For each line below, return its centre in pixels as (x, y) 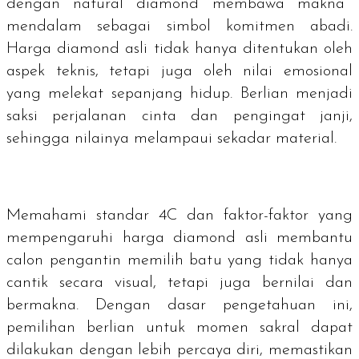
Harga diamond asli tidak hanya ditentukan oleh (179, 49)
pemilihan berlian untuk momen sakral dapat (179, 328)
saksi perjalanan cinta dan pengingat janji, (179, 117)
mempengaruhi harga (90, 238)
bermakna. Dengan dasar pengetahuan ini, (179, 306)
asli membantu (294, 238)
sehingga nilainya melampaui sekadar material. (171, 139)
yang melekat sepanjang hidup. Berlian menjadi (179, 94)
